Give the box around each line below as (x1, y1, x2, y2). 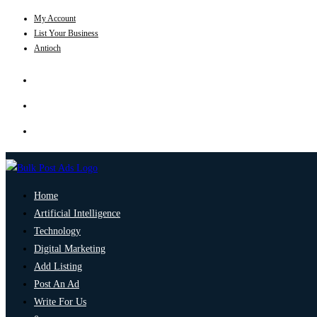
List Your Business (34, 28, 98, 38)
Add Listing (34, 261, 82, 272)
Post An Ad (34, 279, 79, 289)
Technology (34, 226, 81, 236)
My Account (34, 13, 76, 23)
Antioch (34, 43, 61, 53)
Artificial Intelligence (34, 208, 120, 219)
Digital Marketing (34, 243, 105, 254)
